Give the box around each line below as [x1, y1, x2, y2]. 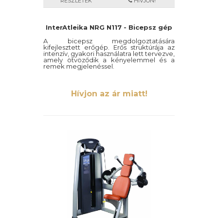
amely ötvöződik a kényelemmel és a [43, 56, 175, 64]
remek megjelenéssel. [43, 62, 114, 70]
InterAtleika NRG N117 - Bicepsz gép [46, 23, 172, 31]
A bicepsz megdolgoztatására [43, 37, 175, 45]
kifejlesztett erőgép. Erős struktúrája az [43, 43, 175, 51]
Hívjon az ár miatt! [71, 89, 147, 98]
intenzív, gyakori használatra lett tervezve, [43, 50, 175, 57]
